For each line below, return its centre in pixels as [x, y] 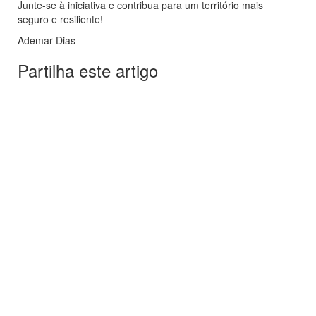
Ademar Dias [47, 41]
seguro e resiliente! [60, 19]
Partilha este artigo [88, 71]
